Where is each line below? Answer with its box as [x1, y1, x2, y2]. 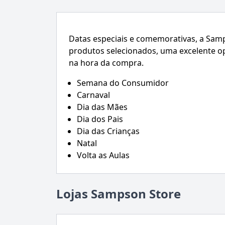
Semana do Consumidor [77, 77, 169, 89]
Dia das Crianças [77, 126, 140, 137]
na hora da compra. [69, 57, 144, 69]
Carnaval [77, 89, 110, 101]
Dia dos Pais [77, 114, 123, 125]
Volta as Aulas [77, 150, 130, 161]
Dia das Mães [77, 101, 128, 113]
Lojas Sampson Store [56, 185, 181, 202]
